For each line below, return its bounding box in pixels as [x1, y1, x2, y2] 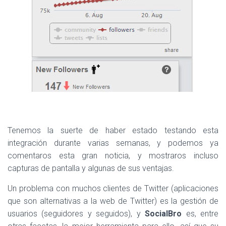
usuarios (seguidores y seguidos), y [8, 209, 145, 218]
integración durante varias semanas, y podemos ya [8, 138, 218, 148]
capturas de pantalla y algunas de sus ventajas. [8, 163, 174, 173]
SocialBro [145, 209, 182, 218]
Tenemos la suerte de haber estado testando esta [8, 126, 218, 135]
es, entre [182, 209, 219, 218]
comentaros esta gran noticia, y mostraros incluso [8, 151, 218, 160]
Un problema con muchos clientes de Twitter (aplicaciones [8, 184, 218, 193]
